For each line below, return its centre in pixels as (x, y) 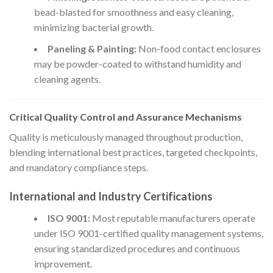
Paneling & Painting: (92, 49)
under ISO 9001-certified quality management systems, (148, 233)
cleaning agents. (67, 79)
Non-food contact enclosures (198, 49)
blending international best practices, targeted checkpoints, (133, 152)
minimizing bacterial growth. (94, 27)
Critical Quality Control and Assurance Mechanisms (126, 116)
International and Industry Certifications (111, 196)
